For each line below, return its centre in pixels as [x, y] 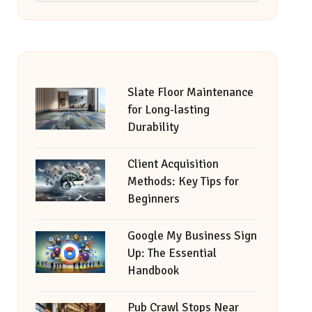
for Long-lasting [168, 110]
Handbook [153, 271]
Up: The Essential [172, 253]
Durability [153, 127]
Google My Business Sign [192, 236]
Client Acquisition [173, 164]
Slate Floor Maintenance [190, 92]
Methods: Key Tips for [183, 181]
